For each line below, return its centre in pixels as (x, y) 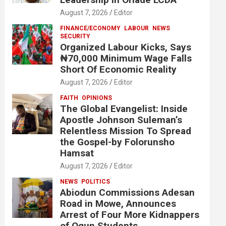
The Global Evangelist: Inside (124, 109)
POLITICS (96, 182)
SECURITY (75, 36)
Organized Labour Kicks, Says (126, 47)
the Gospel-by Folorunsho (118, 142)
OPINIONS (97, 98)
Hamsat (77, 153)
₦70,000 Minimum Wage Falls (126, 58)
